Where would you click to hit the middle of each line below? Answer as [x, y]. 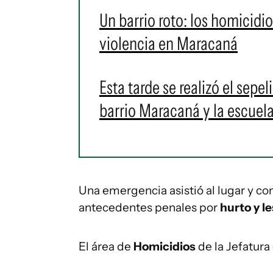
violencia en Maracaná [168, 44]
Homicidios [165, 246]
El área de [106, 246]
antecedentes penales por [149, 207]
